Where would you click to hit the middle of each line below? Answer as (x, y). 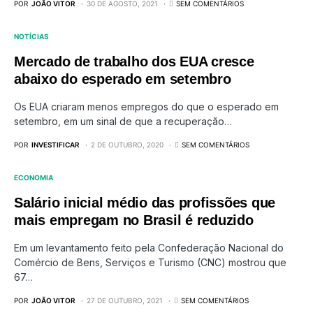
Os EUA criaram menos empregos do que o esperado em (146, 107)
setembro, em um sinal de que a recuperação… (123, 121)
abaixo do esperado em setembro (123, 79)
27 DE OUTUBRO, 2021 (125, 300)
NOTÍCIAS (31, 36)
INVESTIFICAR (56, 145)
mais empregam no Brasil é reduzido (134, 220)
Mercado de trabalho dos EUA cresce (134, 61)
